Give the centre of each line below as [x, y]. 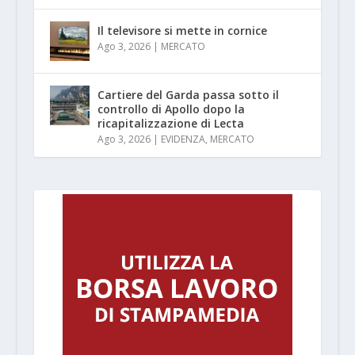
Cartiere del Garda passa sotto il [188, 94]
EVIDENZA [183, 139]
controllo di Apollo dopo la [171, 109]
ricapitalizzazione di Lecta [170, 123]
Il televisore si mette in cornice [182, 30]
